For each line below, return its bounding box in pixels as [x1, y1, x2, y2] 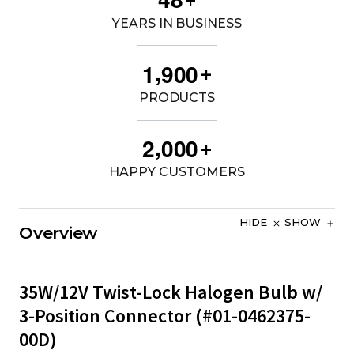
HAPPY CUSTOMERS [109, 164, 245, 180]
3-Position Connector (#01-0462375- [19, 303, 311, 329]
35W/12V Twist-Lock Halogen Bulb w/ [19, 280, 322, 305]
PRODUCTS [138, 90, 216, 106]
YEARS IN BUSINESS [111, 15, 243, 31]
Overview [19, 223, 98, 243]
